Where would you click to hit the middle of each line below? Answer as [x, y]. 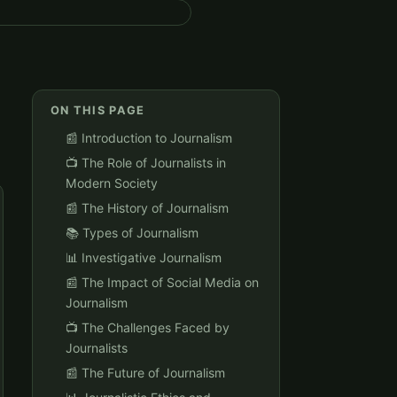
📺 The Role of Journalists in [146, 163]
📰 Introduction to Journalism [149, 138]
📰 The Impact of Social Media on [162, 282]
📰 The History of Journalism [147, 208]
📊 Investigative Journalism [144, 257]
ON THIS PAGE [98, 111]
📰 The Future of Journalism [145, 372]
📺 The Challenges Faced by [148, 327]
